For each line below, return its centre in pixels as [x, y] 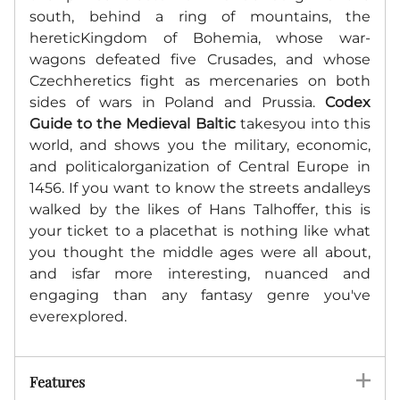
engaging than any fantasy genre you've [200, 295]
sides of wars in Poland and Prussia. [177, 102]
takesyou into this [303, 123]
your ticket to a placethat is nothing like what [200, 230]
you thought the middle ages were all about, [200, 252]
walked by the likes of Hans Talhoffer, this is [200, 209]
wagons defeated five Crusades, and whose [200, 59]
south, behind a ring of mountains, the [200, 16]
